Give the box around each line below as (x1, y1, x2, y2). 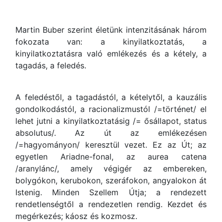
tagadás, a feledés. (15, 60, 89, 70)
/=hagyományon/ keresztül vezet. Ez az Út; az (15, 140, 207, 150)
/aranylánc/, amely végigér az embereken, (15, 164, 207, 173)
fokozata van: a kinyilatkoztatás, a (15, 37, 207, 47)
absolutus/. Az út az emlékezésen (15, 128, 207, 138)
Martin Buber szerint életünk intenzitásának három (15, 25, 207, 35)
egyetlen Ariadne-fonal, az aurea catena (15, 152, 207, 162)
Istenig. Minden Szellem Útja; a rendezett (15, 187, 207, 197)
